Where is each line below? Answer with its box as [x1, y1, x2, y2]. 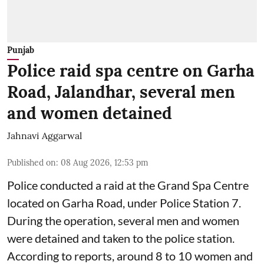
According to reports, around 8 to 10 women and [7, 248, 253, 263]
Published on [7, 157, 56, 168]
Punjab [7, 44, 34, 55]
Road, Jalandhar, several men [7, 81, 235, 103]
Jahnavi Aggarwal [7, 129, 82, 141]
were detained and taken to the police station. [7, 230, 235, 245]
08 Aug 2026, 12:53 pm [61, 157, 148, 168]
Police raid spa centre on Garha [7, 60, 255, 81]
